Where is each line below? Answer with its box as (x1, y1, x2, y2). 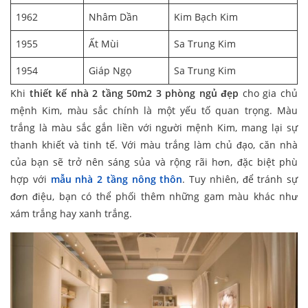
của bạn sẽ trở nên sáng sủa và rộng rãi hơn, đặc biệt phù (10, 155, 298, 169)
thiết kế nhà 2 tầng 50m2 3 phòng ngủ (29, 87, 217, 100)
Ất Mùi (89, 37, 119, 51)
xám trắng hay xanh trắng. (10, 207, 132, 221)
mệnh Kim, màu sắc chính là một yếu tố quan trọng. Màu (10, 104, 298, 118)
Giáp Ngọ (89, 64, 131, 78)
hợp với (10, 173, 51, 186)
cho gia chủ (242, 87, 298, 100)
